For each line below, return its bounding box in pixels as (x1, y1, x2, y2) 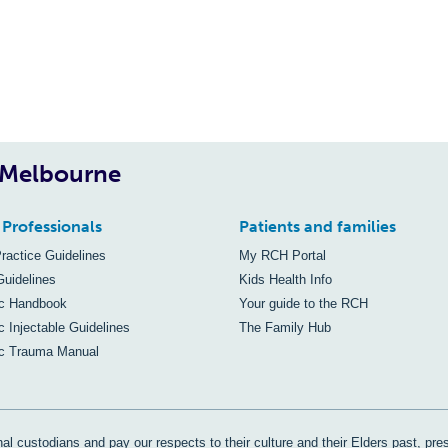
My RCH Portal (239, 248, 326, 263)
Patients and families (239, 217, 396, 236)
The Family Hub (239, 320, 331, 335)
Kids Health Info (239, 272, 332, 287)
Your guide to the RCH (239, 296, 368, 311)
